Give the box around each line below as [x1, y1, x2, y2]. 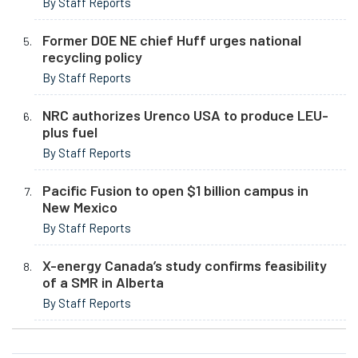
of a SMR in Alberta [42, 273, 164, 292]
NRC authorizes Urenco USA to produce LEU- [42, 106, 328, 125]
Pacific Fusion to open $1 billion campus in [42, 181, 308, 200]
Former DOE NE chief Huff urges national [42, 31, 301, 50]
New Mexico [42, 198, 117, 217]
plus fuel [42, 123, 97, 141]
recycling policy [42, 48, 142, 66]
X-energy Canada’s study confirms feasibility [42, 257, 327, 275]
